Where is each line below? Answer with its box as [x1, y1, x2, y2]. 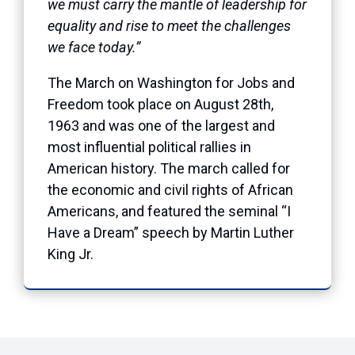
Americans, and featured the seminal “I [48, 202, 291, 219]
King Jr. [48, 245, 94, 262]
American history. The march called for [48, 159, 290, 177]
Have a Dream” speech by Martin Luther [48, 223, 294, 241]
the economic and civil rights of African [48, 181, 293, 198]
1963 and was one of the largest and [48, 116, 275, 134]
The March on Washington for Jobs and [48, 74, 295, 91]
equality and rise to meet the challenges [48, 17, 291, 34]
